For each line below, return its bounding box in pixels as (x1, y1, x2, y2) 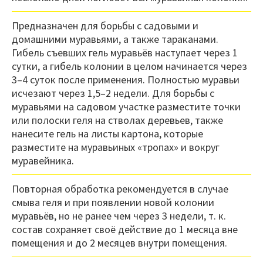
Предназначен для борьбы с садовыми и (12, 19, 198, 33)
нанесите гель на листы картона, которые (12, 127, 203, 141)
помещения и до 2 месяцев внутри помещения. (12, 236, 227, 250)
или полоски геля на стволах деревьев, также (12, 113, 223, 127)
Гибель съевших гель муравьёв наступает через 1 (12, 46, 238, 60)
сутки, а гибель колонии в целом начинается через (12, 59, 247, 73)
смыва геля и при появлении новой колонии (12, 195, 214, 210)
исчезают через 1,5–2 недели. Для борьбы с (12, 86, 214, 100)
